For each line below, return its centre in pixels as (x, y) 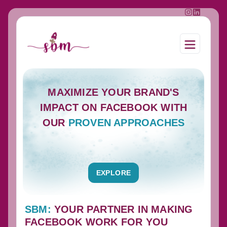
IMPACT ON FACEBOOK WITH (113, 108)
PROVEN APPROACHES (126, 123)
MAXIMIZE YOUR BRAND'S (113, 92)
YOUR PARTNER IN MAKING (124, 210)
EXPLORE (113, 173)
